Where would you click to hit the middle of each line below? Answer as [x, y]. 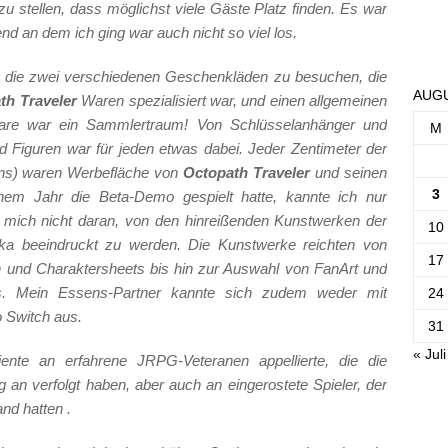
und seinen [349, 173]
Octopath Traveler [247, 173]
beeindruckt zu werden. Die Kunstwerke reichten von [200, 245]
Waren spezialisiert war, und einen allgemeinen [232, 101]
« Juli [429, 353]
